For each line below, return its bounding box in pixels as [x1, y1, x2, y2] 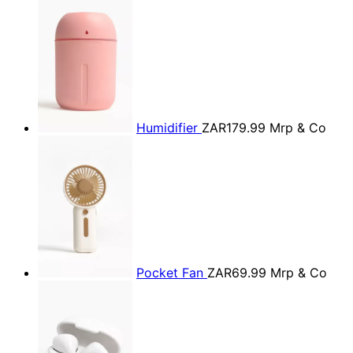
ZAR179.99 [202, 120, 266, 136]
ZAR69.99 [207, 265, 266, 281]
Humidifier [136, 120, 202, 136]
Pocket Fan [136, 265, 207, 281]
